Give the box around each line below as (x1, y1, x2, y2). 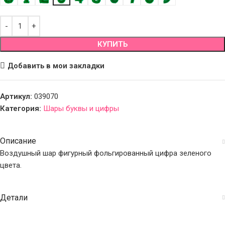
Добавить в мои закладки (7, 61, 104, 70)
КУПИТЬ (97, 40, 128, 49)
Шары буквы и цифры (43, 104, 119, 113)
